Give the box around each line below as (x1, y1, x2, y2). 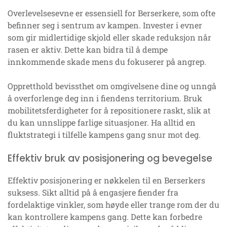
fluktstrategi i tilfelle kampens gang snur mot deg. (8, 129, 201, 140)
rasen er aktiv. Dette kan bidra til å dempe (8, 44, 168, 55)
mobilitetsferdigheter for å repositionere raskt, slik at (8, 104, 211, 116)
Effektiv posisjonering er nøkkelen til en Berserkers (8, 174, 205, 185)
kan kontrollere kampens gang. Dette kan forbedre (8, 211, 202, 222)
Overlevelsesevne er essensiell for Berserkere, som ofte (8, 7, 215, 18)
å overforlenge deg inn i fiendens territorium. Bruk (8, 92, 202, 103)
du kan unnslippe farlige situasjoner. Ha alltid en (8, 117, 196, 128)
